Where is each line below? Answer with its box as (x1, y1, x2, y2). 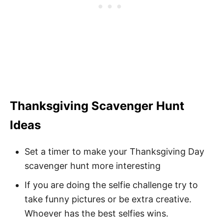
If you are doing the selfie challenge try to (25, 179, 198, 190)
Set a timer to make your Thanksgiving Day (25, 146, 204, 157)
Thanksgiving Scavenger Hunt (10, 98, 184, 113)
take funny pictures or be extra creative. (25, 193, 192, 204)
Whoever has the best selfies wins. (25, 208, 168, 219)
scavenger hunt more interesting (25, 160, 161, 171)
